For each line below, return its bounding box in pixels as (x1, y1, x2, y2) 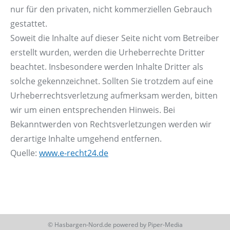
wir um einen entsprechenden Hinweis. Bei (10, 104, 175, 116)
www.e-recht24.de (39, 147, 108, 159)
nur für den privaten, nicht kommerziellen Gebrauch (10, 4, 212, 15)
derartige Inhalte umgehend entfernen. (10, 133, 162, 145)
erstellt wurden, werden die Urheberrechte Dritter (10, 47, 205, 59)
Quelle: (10, 147, 39, 159)
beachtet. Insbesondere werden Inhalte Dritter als (10, 61, 203, 73)
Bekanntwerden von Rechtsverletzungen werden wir (10, 119, 212, 130)
